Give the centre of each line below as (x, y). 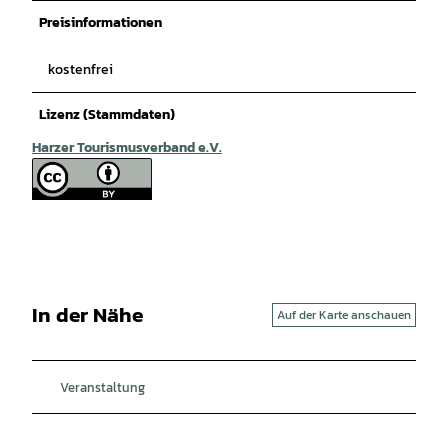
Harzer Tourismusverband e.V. (127, 147)
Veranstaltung (102, 386)
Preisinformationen (100, 22)
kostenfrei (80, 69)
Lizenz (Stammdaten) (107, 114)
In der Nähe (87, 315)
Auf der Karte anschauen (344, 314)
